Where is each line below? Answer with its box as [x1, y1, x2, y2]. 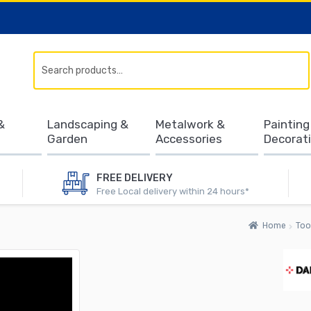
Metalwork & [155, 117, 225, 131]
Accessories [155, 132, 222, 146]
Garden [47, 132, 87, 146]
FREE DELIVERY [96, 171, 173, 184]
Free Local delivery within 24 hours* [96, 185, 249, 196]
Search [280, 65, 309, 74]
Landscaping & [47, 117, 128, 131]
